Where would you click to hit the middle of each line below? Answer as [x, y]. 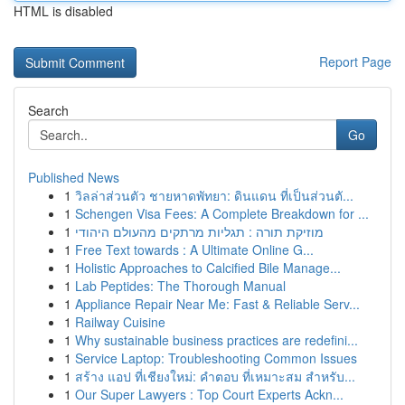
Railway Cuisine [120, 322]
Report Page [355, 61]
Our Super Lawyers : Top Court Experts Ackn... [209, 394]
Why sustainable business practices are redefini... [217, 340]
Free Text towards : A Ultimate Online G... [194, 250]
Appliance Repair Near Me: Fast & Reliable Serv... [217, 304]
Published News [74, 177]
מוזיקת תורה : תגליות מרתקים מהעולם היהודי [199, 231]
